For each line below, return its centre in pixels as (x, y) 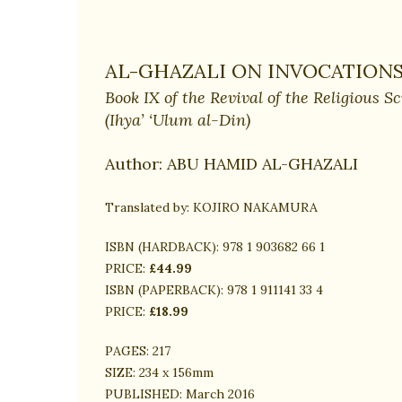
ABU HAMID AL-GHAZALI (262, 164)
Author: (136, 164)
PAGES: (127, 351)
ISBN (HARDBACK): (162, 247)
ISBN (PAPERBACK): (164, 290)
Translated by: (147, 208)
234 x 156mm (175, 373)
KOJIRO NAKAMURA (253, 208)
